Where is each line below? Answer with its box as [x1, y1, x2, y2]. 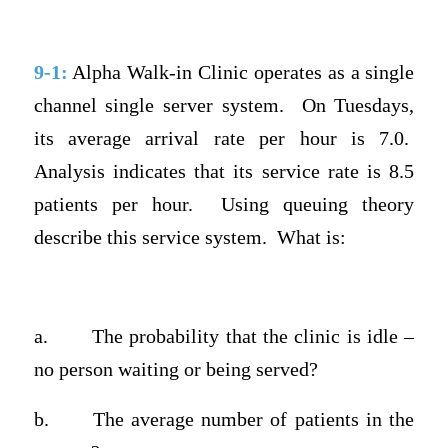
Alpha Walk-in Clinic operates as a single [67, 62, 415, 84]
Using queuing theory [221, 194, 415, 216]
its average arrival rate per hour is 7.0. [33, 128, 410, 150]
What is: [276, 227, 346, 249]
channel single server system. [33, 95, 284, 117]
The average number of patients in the [92, 408, 415, 430]
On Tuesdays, [301, 95, 415, 117]
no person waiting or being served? [33, 359, 318, 381]
